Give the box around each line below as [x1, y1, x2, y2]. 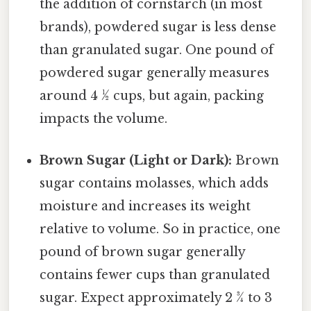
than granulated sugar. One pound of [40, 42, 274, 58]
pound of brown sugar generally [40, 244, 246, 260]
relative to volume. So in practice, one [40, 221, 281, 237]
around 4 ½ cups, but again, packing [40, 88, 264, 104]
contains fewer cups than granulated [40, 267, 271, 283]
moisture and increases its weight [40, 198, 251, 214]
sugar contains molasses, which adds [40, 175, 269, 191]
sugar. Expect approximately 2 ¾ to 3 [40, 289, 273, 305]
